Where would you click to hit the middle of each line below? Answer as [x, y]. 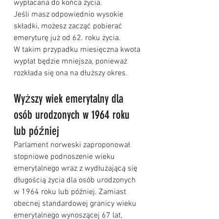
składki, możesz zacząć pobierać [69, 27]
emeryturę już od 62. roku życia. [68, 38]
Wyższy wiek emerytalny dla [70, 99]
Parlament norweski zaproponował [73, 145]
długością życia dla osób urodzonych [76, 181]
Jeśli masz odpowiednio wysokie [69, 15]
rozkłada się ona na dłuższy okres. [71, 74]
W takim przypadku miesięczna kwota [78, 50]
